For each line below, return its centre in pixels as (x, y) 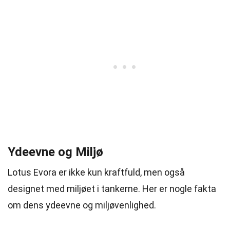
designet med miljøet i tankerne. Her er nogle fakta (112, 189)
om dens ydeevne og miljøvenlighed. (82, 205)
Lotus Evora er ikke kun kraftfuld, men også (96, 172)
